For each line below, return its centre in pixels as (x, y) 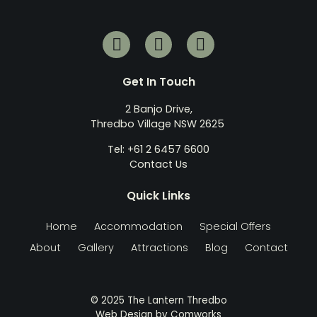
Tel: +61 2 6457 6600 (158, 149)
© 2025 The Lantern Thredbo (158, 300)
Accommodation (138, 226)
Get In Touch (158, 82)
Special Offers (235, 226)
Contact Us (158, 164)
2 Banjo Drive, (158, 109)
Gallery (96, 247)
